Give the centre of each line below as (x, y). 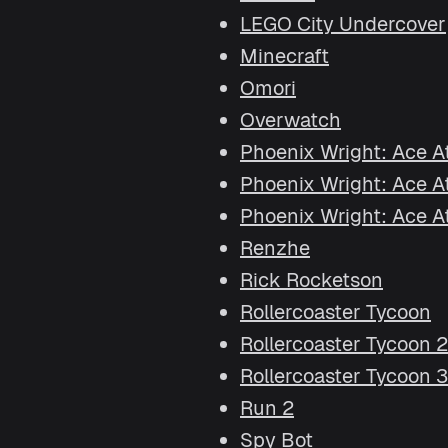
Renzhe (275, 248)
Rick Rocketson (311, 280)
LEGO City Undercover (343, 24)
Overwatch (290, 120)
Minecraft (284, 56)
